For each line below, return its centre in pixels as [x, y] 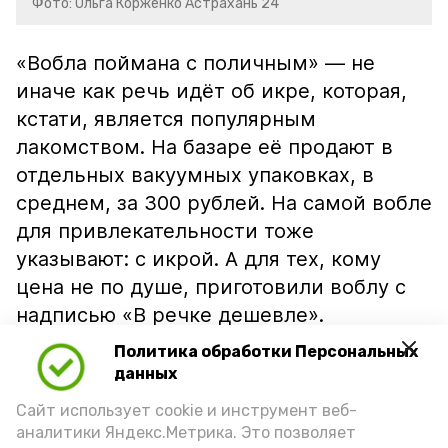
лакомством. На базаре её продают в [204, 147]
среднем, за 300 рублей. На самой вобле [224, 203]
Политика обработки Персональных [266, 352]
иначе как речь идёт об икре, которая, [211, 91]
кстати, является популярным [166, 119]
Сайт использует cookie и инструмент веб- [186, 410]
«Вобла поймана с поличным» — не [195, 63]
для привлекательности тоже [165, 231]
